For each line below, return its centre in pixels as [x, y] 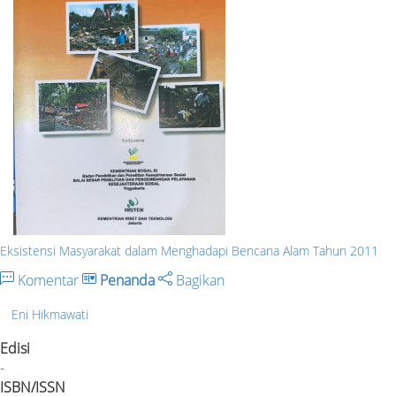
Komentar [48, 281]
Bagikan [198, 281]
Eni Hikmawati [50, 314]
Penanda [127, 281]
